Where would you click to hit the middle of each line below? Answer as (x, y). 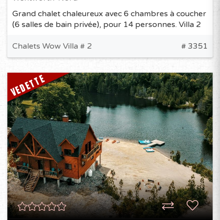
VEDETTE (28, 85)
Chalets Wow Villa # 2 (52, 46)
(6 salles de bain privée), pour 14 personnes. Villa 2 (107, 24)
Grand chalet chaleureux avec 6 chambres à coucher (109, 14)
